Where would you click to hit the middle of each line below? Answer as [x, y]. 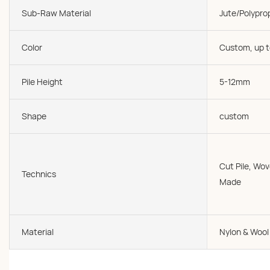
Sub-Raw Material [56, 13]
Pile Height [42, 82]
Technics [39, 174]
